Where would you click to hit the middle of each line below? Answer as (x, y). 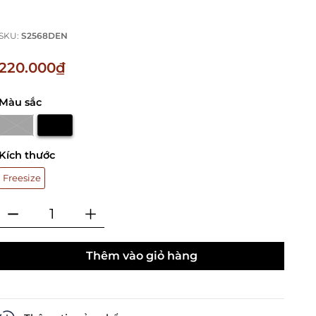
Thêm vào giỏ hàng (141, 256)
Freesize (22, 178)
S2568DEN (45, 36)
